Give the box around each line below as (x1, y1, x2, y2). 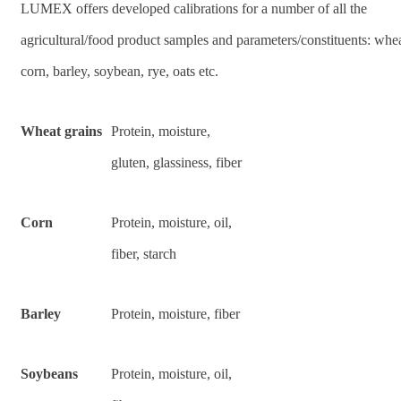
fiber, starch (111, 245, 176, 261)
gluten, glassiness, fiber (111, 154, 242, 170)
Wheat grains (21, 123, 102, 139)
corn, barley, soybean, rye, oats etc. (21, 63, 218, 79)
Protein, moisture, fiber (111, 305, 240, 321)
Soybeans (21, 365, 78, 381)
